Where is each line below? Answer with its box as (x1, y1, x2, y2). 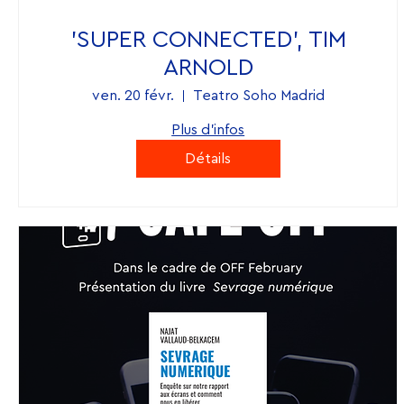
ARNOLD (162, 56, 253, 80)
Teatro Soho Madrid (192, 88, 325, 104)
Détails (185, 151, 232, 167)
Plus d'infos (171, 123, 245, 138)
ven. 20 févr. (91, 88, 174, 104)
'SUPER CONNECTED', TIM (69, 28, 346, 52)
